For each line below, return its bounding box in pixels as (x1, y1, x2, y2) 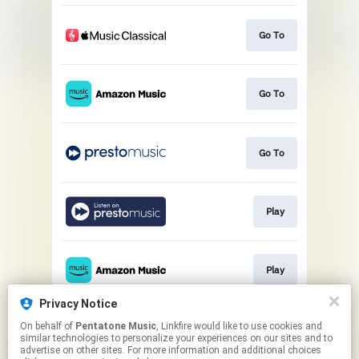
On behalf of (20, 321, 75, 332)
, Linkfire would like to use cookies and (156, 321, 194, 332)
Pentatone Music (75, 321, 156, 332)
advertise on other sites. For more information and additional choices (20, 345, 321, 356)
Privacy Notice (39, 297, 117, 310)
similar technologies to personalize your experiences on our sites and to (20, 333, 333, 344)
